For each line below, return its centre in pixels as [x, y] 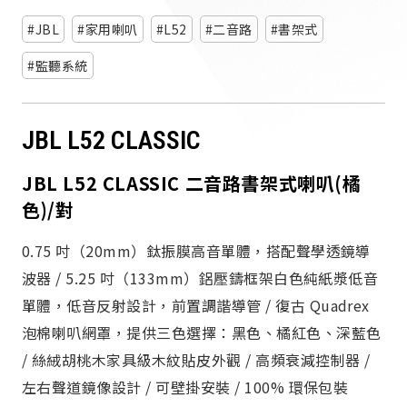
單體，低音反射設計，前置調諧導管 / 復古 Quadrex [196, 306]
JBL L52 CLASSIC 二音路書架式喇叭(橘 [192, 184]
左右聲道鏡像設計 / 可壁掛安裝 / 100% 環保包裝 [185, 387]
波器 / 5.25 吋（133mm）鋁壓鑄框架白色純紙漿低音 [200, 278]
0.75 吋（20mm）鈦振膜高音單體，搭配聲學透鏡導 [196, 251]
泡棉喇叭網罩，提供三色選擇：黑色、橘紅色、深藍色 [202, 333]
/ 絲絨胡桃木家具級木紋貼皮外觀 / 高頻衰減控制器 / [196, 360]
